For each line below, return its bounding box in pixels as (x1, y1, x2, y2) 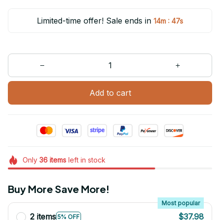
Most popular (162, 199, 200, 207)
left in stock (66, 156, 106, 165)
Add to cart (89, 87, 131, 98)
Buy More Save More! (8, 183, 110, 195)
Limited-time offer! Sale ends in (37, 16, 151, 26)
